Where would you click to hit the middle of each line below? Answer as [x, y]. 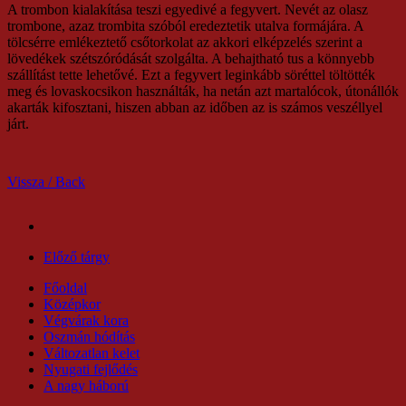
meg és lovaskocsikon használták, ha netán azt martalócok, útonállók [203, 92]
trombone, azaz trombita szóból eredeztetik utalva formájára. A [185, 26]
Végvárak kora [86, 321]
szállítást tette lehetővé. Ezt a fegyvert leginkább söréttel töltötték [191, 75]
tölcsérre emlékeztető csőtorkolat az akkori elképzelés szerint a [185, 43]
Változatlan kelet [92, 353]
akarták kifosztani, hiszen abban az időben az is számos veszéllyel [195, 108]
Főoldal [65, 288]
